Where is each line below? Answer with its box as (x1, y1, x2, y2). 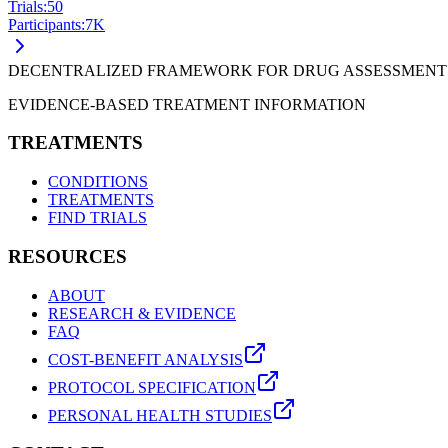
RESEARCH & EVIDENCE (48, 304, 236, 322)
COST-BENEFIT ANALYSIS (48, 350, 243, 368)
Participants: (8, 15, 85, 33)
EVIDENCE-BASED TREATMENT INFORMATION (8, 95, 366, 113)
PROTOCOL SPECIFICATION (48, 378, 256, 396)
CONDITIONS (48, 173, 148, 191)
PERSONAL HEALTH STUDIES (48, 406, 272, 424)
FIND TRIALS (48, 209, 147, 227)
